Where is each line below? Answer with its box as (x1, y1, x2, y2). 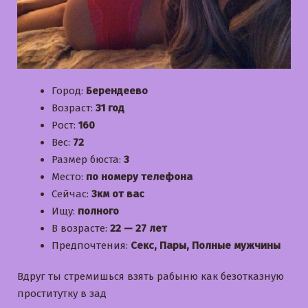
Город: (52, 84, 86, 97)
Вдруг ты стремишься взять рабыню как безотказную (17, 269, 284, 283)
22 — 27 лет (110, 221, 167, 234)
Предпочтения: (52, 239, 131, 252)
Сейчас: (52, 187, 91, 200)
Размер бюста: (52, 153, 124, 166)
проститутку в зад (17, 287, 107, 300)
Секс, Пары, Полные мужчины (131, 239, 280, 252)
